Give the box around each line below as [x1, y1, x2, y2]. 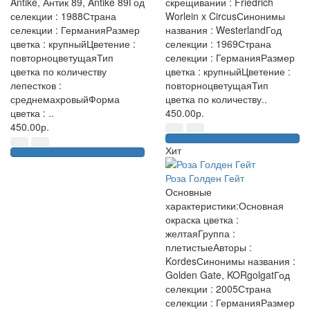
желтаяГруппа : [165, 226, 235, 240]
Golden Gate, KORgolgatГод [165, 268, 290, 282]
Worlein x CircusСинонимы [165, 9, 285, 23]
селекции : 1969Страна [165, 37, 271, 51]
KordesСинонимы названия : [165, 254, 295, 268]
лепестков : [10, 78, 62, 92]
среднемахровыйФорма [10, 92, 120, 106]
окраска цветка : [165, 212, 239, 226]
